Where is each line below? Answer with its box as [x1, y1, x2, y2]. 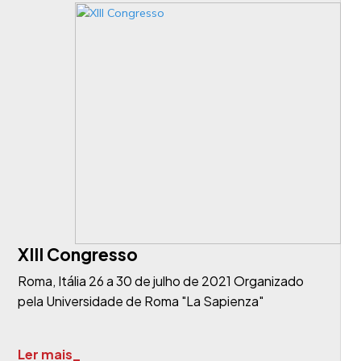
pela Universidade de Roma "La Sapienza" [17, 293, 263, 309]
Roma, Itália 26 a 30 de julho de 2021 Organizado [17, 272, 304, 289]
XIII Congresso [17, 243, 138, 265]
